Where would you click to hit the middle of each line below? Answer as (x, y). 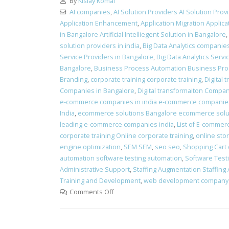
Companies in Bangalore (97, 91)
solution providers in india (100, 46)
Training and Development (100, 181)
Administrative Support (95, 169)
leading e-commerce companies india (117, 124)
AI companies (90, 12)
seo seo (167, 147)
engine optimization (90, 147)
